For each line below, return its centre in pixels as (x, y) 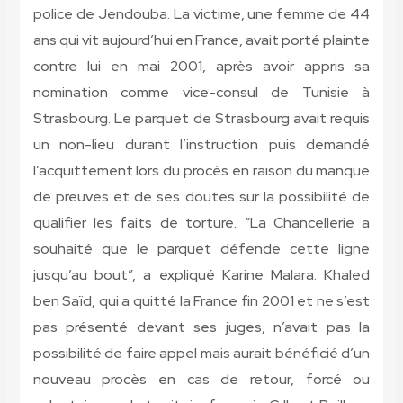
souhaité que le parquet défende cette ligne (201, 249)
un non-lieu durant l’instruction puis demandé (201, 145)
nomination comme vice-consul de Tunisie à (201, 93)
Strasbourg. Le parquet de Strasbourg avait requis (201, 119)
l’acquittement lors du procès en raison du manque (201, 171)
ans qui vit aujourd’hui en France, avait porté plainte (201, 40)
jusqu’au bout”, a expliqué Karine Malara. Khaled (201, 275)
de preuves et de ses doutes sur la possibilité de (201, 197)
